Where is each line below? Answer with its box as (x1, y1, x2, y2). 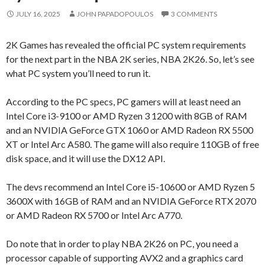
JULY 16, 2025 (16, 9, 60, 18)
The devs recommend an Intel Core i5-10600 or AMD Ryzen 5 (6, 180, 255, 192)
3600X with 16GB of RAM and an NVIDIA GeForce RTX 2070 (6, 195, 256, 206)
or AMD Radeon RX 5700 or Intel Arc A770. (6, 209, 182, 221)
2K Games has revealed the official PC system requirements (6, 38, 246, 50)
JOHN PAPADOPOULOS (77, 9, 153, 18)
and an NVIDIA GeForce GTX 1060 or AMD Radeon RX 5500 (6, 124, 253, 135)
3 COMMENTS (171, 9, 217, 18)
